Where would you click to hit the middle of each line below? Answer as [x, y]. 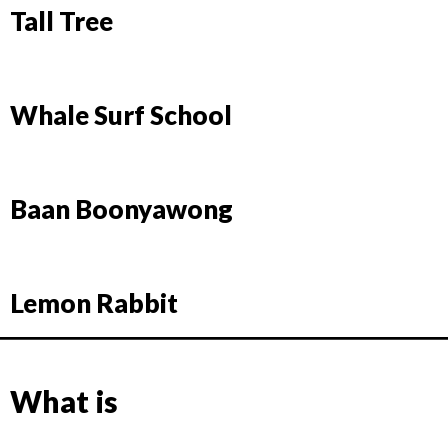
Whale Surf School [121, 115]
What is [64, 401]
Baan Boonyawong [121, 209]
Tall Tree [61, 21]
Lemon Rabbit [94, 303]
